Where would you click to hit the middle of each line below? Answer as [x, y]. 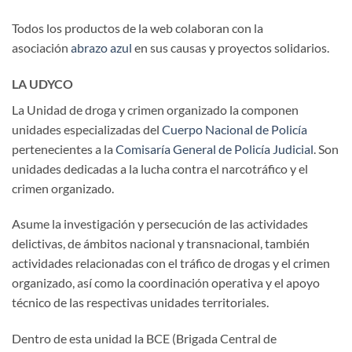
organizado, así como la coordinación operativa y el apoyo [166, 283]
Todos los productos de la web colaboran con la [137, 27]
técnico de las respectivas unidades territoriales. [140, 302]
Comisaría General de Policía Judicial [214, 148]
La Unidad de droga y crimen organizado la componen [155, 109]
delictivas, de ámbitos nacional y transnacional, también [161, 244]
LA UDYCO [42, 83]
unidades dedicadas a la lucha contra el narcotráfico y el [160, 168]
